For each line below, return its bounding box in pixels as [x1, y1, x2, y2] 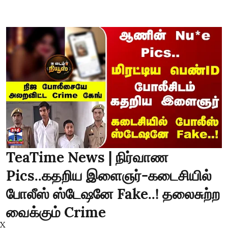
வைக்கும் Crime [6, 203, 106, 221]
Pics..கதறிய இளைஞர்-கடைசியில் [6, 166, 212, 185]
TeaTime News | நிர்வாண [6, 148, 168, 166]
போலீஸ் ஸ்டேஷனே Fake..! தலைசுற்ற [6, 185, 220, 203]
